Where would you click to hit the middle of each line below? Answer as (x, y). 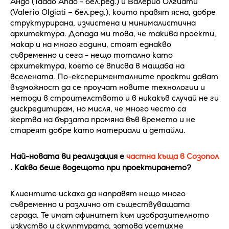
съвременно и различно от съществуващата (100, 204)
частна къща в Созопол (173, 156)
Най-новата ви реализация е (68, 156)
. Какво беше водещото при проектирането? (101, 167)
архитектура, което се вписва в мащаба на (97, 65)
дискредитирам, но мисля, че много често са (98, 108)
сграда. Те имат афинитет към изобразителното (110, 215)
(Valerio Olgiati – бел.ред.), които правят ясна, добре (113, 12)
